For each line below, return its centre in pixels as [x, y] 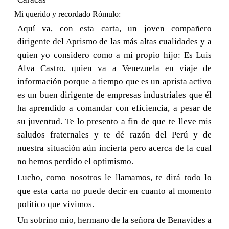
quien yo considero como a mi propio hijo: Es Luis [114, 55]
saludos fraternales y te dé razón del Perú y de [114, 135]
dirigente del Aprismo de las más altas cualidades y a [114, 42]
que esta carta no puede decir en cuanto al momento [114, 191]
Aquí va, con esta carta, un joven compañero [114, 29]
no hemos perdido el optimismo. [75, 162]
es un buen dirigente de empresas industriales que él [114, 95]
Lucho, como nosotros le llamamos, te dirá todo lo [114, 177]
